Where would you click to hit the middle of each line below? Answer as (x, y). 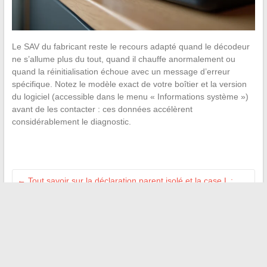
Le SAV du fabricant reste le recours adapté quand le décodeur (131, 46)
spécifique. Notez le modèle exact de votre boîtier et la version (129, 84)
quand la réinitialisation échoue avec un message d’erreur (121, 71)
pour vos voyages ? (55, 229)
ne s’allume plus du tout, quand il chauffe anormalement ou (123, 59)
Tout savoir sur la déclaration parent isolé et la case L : (129, 180)
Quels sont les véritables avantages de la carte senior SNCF (131, 216)
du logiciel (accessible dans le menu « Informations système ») (130, 96)
